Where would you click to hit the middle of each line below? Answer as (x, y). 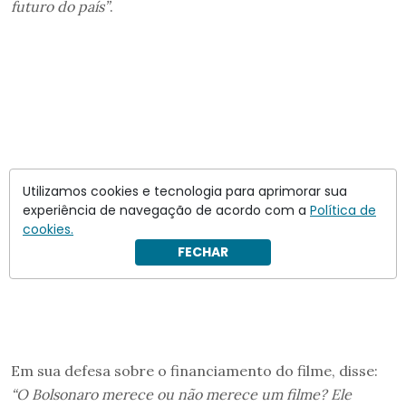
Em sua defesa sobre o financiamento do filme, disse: (194, 370)
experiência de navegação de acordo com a (166, 210)
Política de (343, 210)
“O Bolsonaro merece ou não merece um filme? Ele (181, 394)
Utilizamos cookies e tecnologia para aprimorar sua (185, 191)
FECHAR (203, 252)
